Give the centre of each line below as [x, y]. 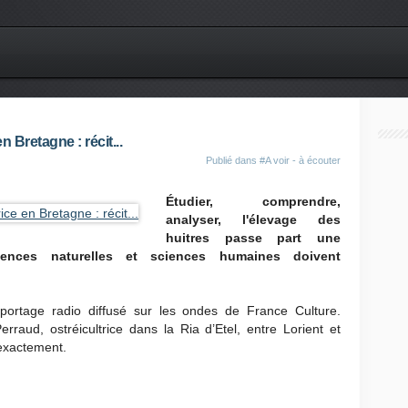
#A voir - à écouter [300, 160]
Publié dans [233, 160]
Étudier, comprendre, [253, 201]
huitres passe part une [253, 238]
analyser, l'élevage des [253, 219]
